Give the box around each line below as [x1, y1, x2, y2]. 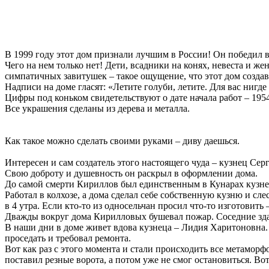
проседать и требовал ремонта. [5, 233, 131, 244]
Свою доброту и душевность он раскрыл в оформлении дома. [5, 168, 258, 179]
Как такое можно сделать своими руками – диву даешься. [5, 136, 240, 147]
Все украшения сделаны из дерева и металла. [5, 103, 190, 114]
